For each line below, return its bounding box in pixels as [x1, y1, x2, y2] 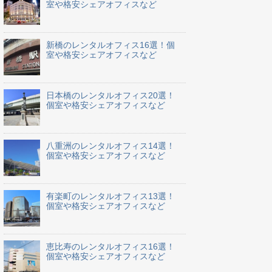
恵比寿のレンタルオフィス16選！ [46, 242, 175, 252]
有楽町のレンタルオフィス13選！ [46, 191, 175, 202]
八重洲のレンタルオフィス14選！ [46, 141, 175, 151]
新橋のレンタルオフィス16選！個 [46, 40, 175, 50]
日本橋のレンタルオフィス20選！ [46, 90, 175, 101]
